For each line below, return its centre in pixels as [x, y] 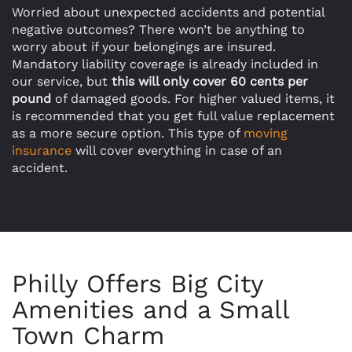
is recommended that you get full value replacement [173, 116]
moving [266, 133]
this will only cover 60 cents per [208, 81]
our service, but [60, 81]
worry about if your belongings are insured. [144, 47]
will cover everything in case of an [177, 150]
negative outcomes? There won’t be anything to [158, 29]
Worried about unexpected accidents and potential [168, 12]
